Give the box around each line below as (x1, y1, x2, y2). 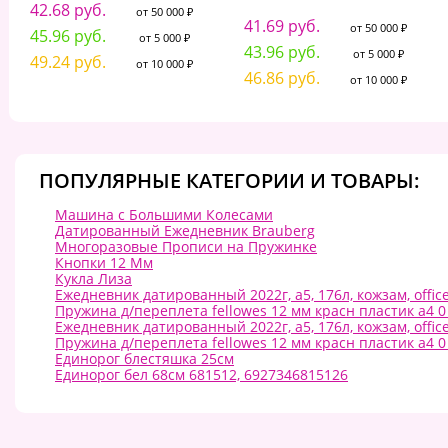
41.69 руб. (243, 15, 320, 38)
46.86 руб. (243, 67, 320, 90)
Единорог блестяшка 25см (55, 349, 234, 369)
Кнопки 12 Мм (55, 253, 153, 273)
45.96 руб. (29, 25, 106, 48)
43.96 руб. (243, 41, 320, 64)
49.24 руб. (29, 51, 106, 74)
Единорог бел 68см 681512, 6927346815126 (55, 365, 348, 385)
